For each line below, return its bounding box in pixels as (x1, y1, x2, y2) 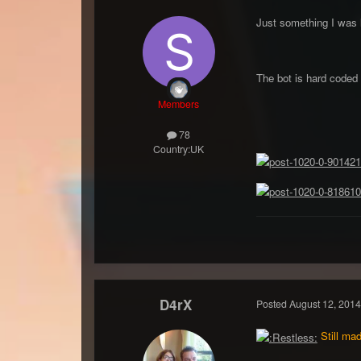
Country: (153, 142, 191, 157)
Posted (255, 296, 289, 311)
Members (158, 96, 200, 111)
